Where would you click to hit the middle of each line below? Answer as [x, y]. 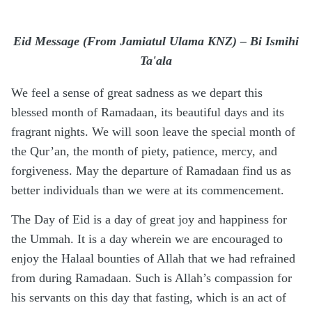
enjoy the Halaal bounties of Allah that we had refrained [153, 258]
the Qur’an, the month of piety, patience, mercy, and [144, 151]
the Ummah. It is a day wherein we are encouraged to [147, 239]
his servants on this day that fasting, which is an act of [149, 297]
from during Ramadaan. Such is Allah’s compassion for [151, 278]
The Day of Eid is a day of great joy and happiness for [149, 219]
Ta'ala [156, 61]
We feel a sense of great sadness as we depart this [137, 93]
